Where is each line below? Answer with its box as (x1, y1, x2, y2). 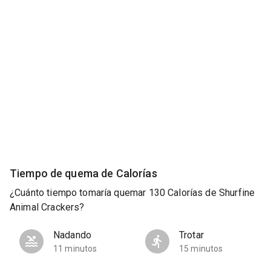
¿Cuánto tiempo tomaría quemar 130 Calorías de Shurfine (10, 187, 255, 199)
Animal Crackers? (10, 201, 85, 214)
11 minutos (53, 244, 97, 254)
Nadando (53, 229, 92, 241)
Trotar (179, 229, 204, 241)
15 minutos (179, 244, 223, 254)
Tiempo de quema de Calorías (10, 166, 157, 180)
